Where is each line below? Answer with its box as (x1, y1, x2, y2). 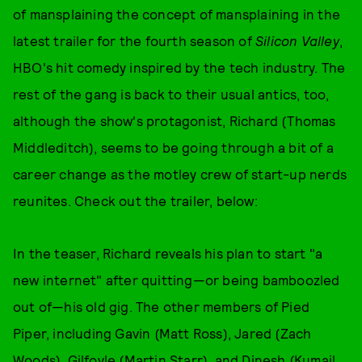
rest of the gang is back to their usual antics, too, (13, 86, 330, 102)
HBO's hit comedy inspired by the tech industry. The (13, 59, 346, 75)
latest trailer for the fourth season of (13, 32, 255, 48)
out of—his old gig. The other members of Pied (13, 298, 310, 314)
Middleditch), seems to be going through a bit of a (13, 139, 335, 155)
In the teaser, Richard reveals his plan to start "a (13, 245, 323, 261)
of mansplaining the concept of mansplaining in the (13, 6, 341, 22)
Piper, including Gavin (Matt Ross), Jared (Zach (13, 325, 312, 341)
